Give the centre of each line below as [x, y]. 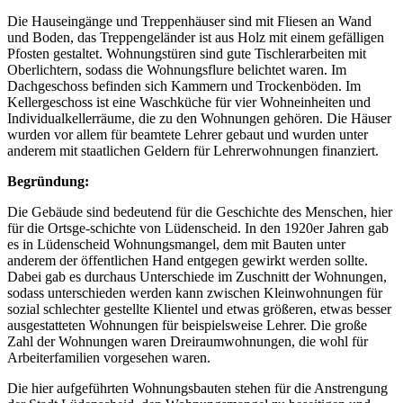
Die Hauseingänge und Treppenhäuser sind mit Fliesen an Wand [189, 22]
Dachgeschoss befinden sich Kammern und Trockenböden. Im [184, 86]
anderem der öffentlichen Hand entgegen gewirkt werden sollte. [188, 261]
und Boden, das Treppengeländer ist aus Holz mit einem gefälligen [196, 38]
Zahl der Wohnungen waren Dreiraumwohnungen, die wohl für [188, 342]
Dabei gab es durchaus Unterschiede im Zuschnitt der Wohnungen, [197, 277]
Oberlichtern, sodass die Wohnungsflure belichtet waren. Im [177, 70]
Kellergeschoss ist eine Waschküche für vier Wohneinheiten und [189, 103]
